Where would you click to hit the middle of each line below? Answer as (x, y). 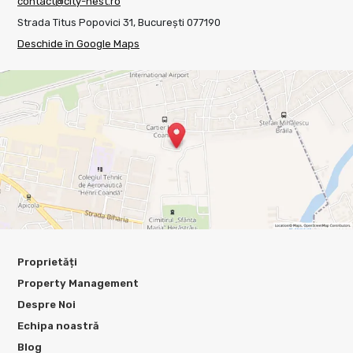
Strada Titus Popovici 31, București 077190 (119, 22)
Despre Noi (46, 304)
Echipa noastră (58, 325)
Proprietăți (47, 262)
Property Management (78, 283)
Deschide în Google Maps (78, 43)
